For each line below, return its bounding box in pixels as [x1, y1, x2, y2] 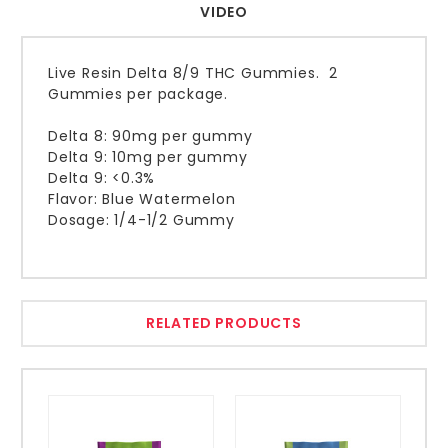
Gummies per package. [48, 83, 238, 104]
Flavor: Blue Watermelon [48, 188, 236, 209]
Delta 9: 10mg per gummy [48, 146, 248, 167]
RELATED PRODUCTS [146, 312, 302, 333]
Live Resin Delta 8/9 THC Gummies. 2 [48, 62, 338, 83]
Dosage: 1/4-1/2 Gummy [48, 209, 235, 230]
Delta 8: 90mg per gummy [48, 125, 253, 146]
